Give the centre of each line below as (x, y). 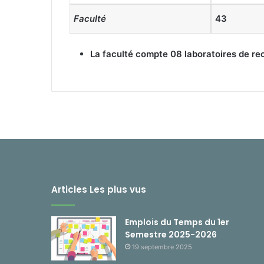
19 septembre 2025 (162, 247)
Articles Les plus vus (99, 190)
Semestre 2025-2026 (171, 235)
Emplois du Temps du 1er (177, 222)
